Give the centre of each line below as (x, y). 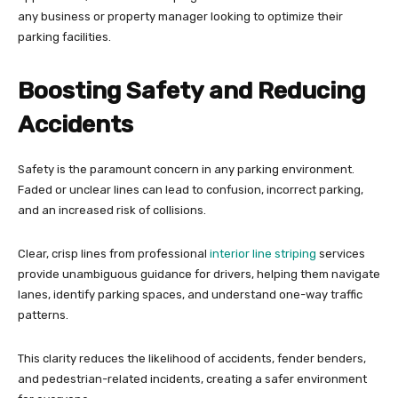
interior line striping (263, 254)
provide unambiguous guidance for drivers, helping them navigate (199, 275)
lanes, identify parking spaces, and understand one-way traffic (190, 295)
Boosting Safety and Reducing (191, 91)
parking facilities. (64, 37)
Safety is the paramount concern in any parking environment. (186, 170)
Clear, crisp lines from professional (114, 254)
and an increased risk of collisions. (113, 211)
